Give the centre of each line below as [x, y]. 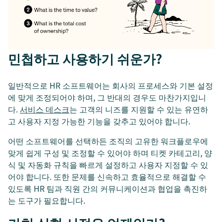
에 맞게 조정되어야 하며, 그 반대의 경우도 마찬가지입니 [107, 97]
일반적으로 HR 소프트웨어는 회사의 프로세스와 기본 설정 [111, 85]
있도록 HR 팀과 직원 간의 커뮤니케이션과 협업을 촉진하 [108, 189]
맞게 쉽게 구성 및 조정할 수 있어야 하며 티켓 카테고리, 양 [110, 153]
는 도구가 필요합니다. [47, 200]
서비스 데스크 [45, 109]
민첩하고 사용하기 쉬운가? [85, 59]
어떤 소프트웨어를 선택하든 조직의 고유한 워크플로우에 [108, 141]
